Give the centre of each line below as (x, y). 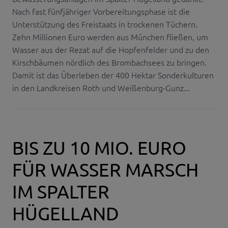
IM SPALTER (61, 191)
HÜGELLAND (66, 213)
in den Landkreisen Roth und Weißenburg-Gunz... (101, 88)
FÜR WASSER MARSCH (105, 169)
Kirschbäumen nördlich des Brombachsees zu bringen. (109, 62)
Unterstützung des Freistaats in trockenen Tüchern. (105, 24)
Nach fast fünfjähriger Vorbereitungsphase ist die (101, 11)
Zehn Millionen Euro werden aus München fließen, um (110, 37)
